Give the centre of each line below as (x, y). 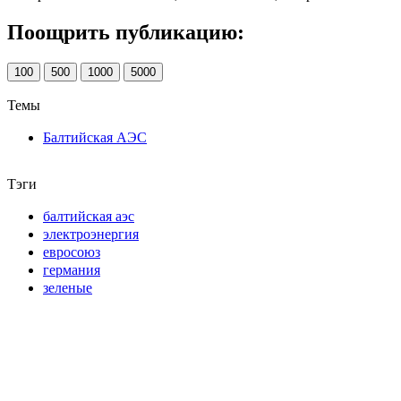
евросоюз (72, 252)
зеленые (68, 287)
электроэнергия (91, 234)
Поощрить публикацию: (126, 32)
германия (72, 269)
